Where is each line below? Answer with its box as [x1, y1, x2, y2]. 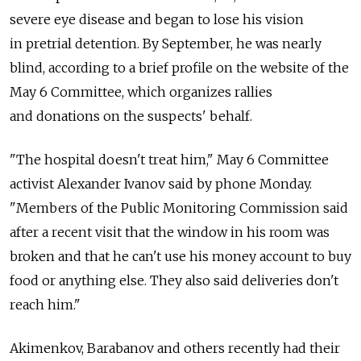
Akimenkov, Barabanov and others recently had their [10, 339, 340, 356]
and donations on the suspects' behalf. [10, 107, 252, 124]
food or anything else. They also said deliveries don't [10, 272, 338, 288]
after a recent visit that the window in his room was [10, 223, 330, 240]
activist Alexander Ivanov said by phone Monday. [10, 175, 312, 192]
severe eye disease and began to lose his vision [10, 10, 304, 27]
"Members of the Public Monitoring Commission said [10, 199, 348, 216]
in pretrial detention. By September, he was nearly [10, 35, 322, 52]
